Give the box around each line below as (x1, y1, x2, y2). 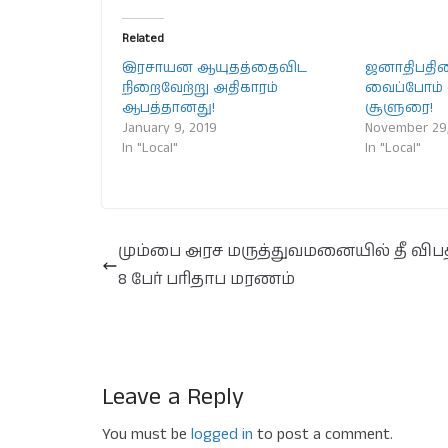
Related (122, 30, 164, 47)
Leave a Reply (102, 380, 244, 414)
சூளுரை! (365, 98, 434, 118)
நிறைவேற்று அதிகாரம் (122, 78, 278, 98)
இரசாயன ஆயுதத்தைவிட (122, 58, 307, 78)
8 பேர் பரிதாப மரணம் (118, 268, 295, 291)
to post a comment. (253, 423, 393, 446)
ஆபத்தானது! (122, 98, 215, 118)
